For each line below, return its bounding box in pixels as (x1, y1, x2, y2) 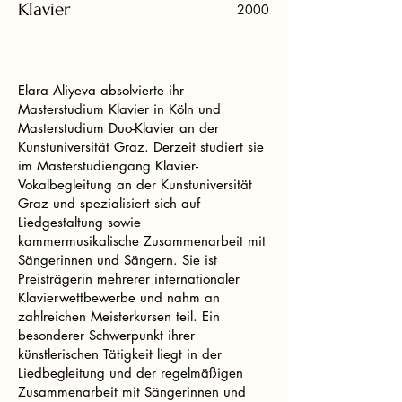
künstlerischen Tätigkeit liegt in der (18, 345, 222, 363)
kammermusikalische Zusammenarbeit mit (18, 232, 266, 249)
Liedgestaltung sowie (18, 214, 141, 231)
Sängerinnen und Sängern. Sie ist (18, 251, 217, 268)
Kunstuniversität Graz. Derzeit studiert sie (18, 138, 264, 155)
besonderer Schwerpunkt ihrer (18, 327, 195, 344)
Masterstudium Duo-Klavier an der (18, 119, 219, 136)
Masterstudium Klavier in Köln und (18, 100, 221, 118)
